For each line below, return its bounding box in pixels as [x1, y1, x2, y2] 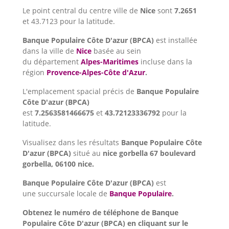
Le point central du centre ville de [22, 6, 140, 16]
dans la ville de [22, 46, 76, 56]
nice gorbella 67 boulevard [103, 148, 196, 158]
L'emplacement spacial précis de [22, 86, 136, 97]
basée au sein [91, 46, 141, 56]
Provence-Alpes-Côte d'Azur [47, 67, 145, 78]
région [22, 67, 47, 78]
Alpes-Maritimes [81, 57, 139, 67]
